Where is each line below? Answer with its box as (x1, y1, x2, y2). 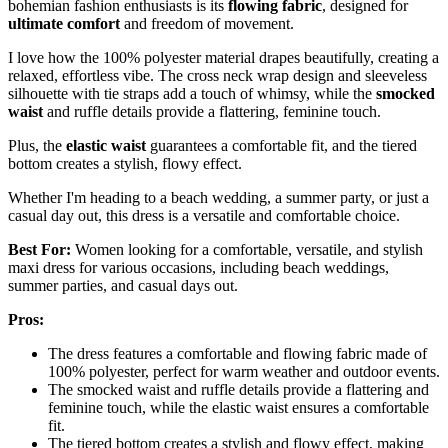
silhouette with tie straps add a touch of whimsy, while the (8, 85, 376, 103)
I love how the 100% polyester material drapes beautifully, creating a (8, 49, 439, 67)
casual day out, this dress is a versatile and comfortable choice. (8, 207, 400, 225)
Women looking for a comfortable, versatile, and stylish (71, 241, 423, 259)
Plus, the (8, 137, 66, 155)
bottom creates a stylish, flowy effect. (8, 155, 242, 173)
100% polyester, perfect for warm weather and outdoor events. (48, 363, 440, 381)
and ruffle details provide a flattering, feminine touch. (43, 103, 381, 121)
